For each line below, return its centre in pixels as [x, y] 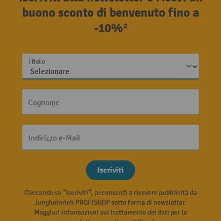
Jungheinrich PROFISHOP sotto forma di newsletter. [110, 203]
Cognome [44, 103]
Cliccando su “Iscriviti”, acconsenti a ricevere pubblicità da [110, 193]
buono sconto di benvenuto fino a [110, 13]
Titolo [37, 62]
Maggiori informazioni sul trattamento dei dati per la [110, 212]
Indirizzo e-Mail [54, 138]
